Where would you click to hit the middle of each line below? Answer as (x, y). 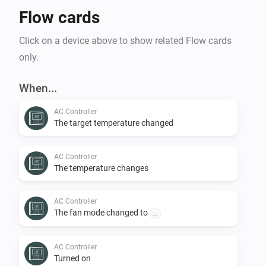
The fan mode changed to (102, 212)
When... (38, 88)
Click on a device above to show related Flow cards (125, 40)
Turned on (72, 258)
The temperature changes (101, 168)
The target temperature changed (114, 123)
